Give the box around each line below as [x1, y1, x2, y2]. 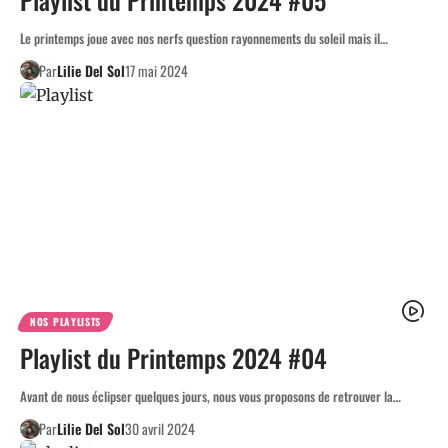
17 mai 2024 [124, 59, 188, 81]
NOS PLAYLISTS [30, 314, 102, 330]
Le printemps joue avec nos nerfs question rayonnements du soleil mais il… [20, 27, 388, 48]
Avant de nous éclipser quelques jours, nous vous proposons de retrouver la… [20, 386, 401, 407]
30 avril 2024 [124, 418, 195, 440]
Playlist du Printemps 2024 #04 [20, 339, 327, 377]
